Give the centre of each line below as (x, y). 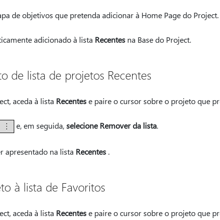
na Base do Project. (158, 39)
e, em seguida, (40, 125)
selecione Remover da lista (111, 125)
